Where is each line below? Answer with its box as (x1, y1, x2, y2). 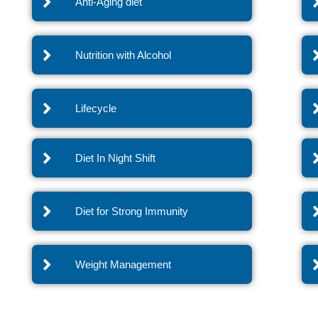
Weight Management (75, 258, 172, 270)
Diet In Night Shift (75, 151, 156, 164)
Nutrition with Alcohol (75, 48, 172, 61)
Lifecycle (75, 102, 117, 114)
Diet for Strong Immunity (75, 204, 189, 217)
